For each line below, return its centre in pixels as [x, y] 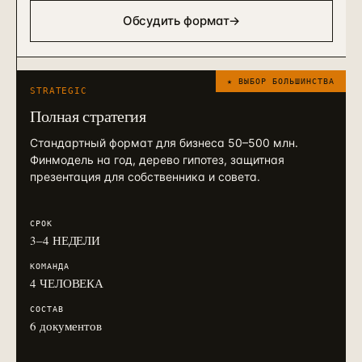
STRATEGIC [59, 91]
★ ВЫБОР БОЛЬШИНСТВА [281, 81]
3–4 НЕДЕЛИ [65, 240]
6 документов [66, 326]
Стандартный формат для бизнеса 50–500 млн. [164, 143]
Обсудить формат [176, 21]
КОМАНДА [50, 266]
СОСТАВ [47, 309]
